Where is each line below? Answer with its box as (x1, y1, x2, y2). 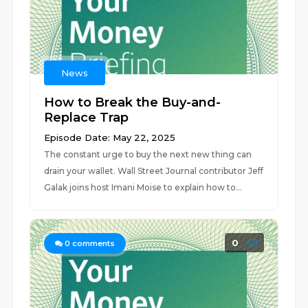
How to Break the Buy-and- (44, 95, 221, 110)
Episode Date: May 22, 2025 (44, 132, 176, 143)
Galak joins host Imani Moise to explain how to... (44, 182, 243, 192)
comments (70, 239, 115, 248)
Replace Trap (44, 110, 129, 125)
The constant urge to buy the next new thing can (44, 149, 252, 159)
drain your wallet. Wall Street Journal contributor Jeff (44, 166, 264, 176)
